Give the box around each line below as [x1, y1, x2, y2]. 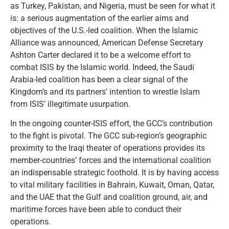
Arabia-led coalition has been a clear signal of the [10, 74, 188, 84]
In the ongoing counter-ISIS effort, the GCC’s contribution [10, 119, 213, 129]
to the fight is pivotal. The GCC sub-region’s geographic [10, 131, 207, 141]
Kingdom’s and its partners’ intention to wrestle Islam [10, 86, 200, 97]
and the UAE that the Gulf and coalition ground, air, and [10, 192, 208, 202]
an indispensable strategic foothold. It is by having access [10, 168, 219, 178]
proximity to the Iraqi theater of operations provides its [10, 143, 205, 153]
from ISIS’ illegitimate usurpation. [10, 99, 130, 109]
